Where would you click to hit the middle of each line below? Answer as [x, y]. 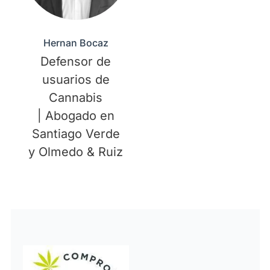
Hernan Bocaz [76, 42]
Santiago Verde [76, 133]
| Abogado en [76, 115]
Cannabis [76, 97]
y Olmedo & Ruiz [76, 152]
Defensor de [76, 61]
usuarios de [76, 79]
